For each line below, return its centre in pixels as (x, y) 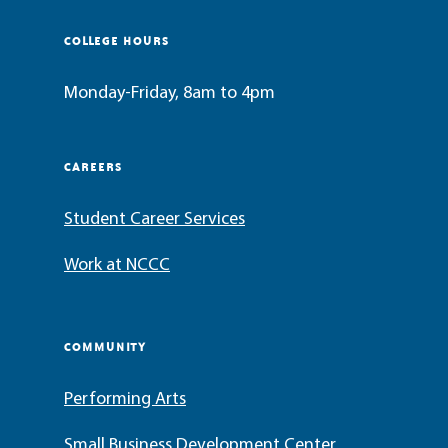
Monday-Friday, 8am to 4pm (169, 93)
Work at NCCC (117, 265)
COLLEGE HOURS (116, 40)
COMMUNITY (105, 346)
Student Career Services (154, 219)
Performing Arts (125, 399)
